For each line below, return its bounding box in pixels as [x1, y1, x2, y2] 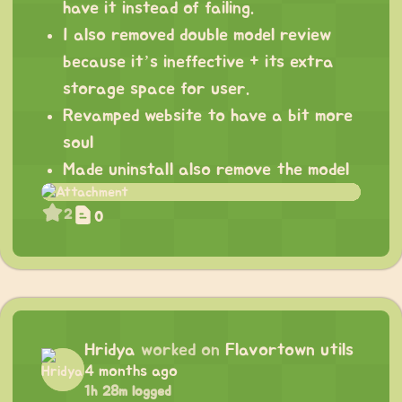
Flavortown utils [225, 341, 354, 360]
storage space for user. [63, 80, 249, 99]
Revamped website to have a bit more [63, 107, 353, 126]
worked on [141, 341, 220, 360]
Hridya [84, 341, 135, 360]
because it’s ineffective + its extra [63, 53, 334, 72]
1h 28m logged [84, 384, 171, 399]
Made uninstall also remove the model [63, 161, 349, 179]
